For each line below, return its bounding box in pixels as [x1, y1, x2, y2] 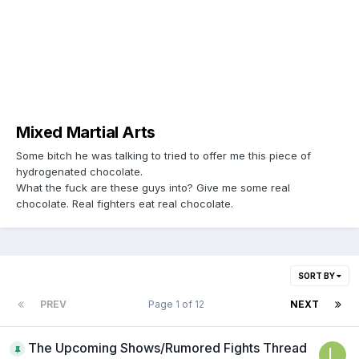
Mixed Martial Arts [16, 123, 155, 142]
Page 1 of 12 [147, 297, 209, 310]
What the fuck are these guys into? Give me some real [16, 180, 290, 194]
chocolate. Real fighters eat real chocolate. [16, 196, 233, 210]
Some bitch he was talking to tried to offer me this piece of [16, 148, 311, 162]
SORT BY [298, 270, 337, 280]
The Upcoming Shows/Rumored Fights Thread [28, 339, 307, 356]
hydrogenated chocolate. [16, 164, 143, 178]
